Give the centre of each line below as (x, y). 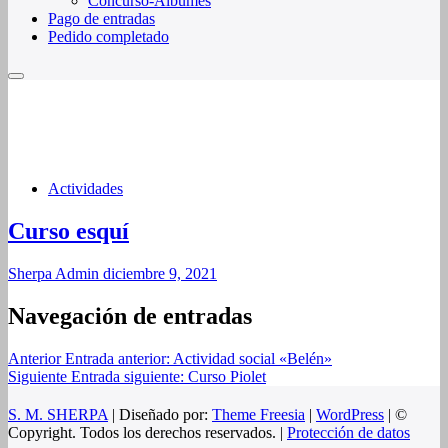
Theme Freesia (258, 414)
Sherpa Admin (53, 273)
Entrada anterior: (117, 358)
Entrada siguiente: (127, 376)
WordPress (350, 414)
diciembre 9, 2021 (158, 273)
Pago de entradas (101, 18)
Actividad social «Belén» (252, 358)
